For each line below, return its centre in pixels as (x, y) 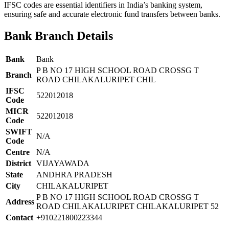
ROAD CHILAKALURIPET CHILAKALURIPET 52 (128, 206)
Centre (18, 152)
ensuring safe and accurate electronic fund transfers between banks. (112, 14)
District (18, 163)
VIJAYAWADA (63, 163)
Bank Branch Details (59, 36)
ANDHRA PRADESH (74, 174)
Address (20, 201)
